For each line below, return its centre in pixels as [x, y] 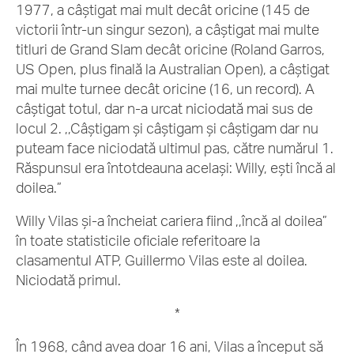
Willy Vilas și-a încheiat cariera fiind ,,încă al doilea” [171, 220]
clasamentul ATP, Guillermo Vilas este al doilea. [162, 260]
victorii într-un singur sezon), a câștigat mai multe [168, 29]
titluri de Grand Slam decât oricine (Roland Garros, [170, 49]
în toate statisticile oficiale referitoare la [138, 240]
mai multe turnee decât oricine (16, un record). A [165, 88]
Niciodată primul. [70, 280]
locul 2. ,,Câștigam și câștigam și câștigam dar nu [167, 128]
